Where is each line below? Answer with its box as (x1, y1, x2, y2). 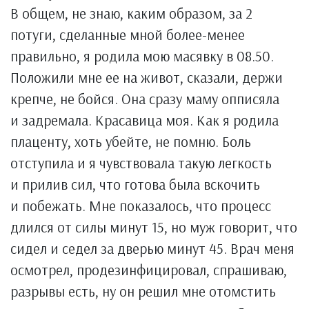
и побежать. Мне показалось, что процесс (10, 197, 271, 215)
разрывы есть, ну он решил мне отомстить (10, 282, 276, 300)
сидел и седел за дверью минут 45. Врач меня (10, 239, 295, 257)
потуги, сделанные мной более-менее (10, 26, 245, 43)
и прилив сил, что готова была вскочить (10, 175, 260, 193)
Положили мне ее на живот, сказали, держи (10, 68, 283, 86)
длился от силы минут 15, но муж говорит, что (10, 218, 297, 236)
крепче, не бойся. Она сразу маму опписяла (10, 90, 279, 108)
